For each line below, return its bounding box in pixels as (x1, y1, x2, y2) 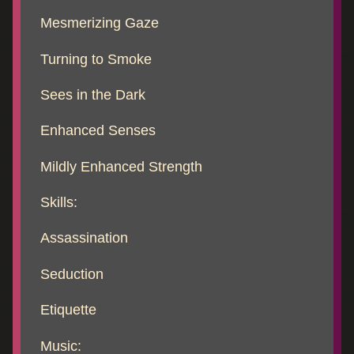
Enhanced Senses (40, 122, 156, 139)
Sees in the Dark (40, 85, 145, 103)
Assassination (40, 229, 128, 247)
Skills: (40, 194, 77, 211)
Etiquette (40, 301, 96, 318)
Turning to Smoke (40, 50, 152, 67)
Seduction (40, 265, 104, 282)
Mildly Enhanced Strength (40, 157, 202, 175)
